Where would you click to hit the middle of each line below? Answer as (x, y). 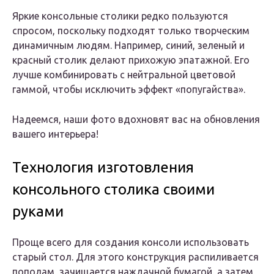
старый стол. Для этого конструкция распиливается (135, 257)
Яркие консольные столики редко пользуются (120, 16)
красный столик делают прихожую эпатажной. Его (131, 60)
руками (38, 212)
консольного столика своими (113, 190)
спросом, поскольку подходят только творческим (131, 31)
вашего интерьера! (55, 134)
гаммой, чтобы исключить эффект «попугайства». (129, 90)
